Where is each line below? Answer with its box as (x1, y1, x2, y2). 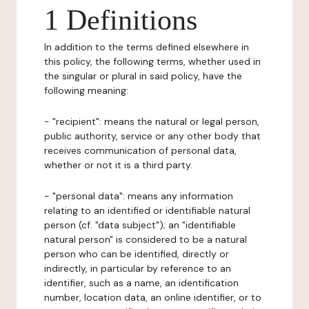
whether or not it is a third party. (44, 159, 192, 171)
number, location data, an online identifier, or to (44, 291, 261, 303)
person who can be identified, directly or (44, 248, 229, 260)
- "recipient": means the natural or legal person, (44, 115, 259, 128)
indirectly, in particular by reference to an (44, 262, 231, 275)
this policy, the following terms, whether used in (44, 55, 261, 68)
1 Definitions (44, 4, 197, 36)
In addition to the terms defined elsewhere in (44, 41, 249, 53)
